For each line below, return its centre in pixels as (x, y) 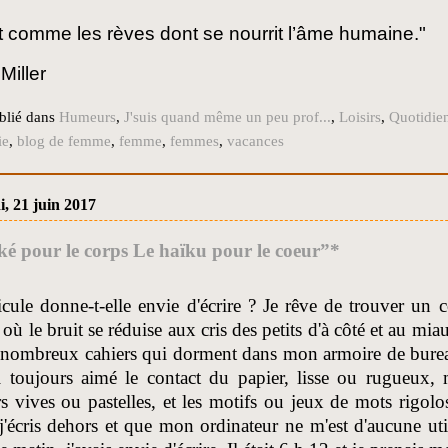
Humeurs (87, 117)
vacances (255, 141)
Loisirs (360, 117)
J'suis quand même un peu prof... (227, 117)
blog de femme (64, 141)
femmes (194, 141)
